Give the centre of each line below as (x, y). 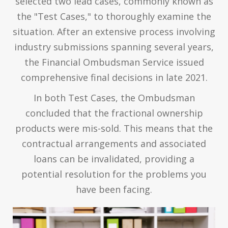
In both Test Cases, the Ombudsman (114, 97)
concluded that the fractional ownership (114, 113)
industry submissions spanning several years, (114, 47)
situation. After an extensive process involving (114, 31)
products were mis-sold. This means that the (114, 128)
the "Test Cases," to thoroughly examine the (114, 16)
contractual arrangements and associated (114, 143)
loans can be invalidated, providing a (114, 159)
